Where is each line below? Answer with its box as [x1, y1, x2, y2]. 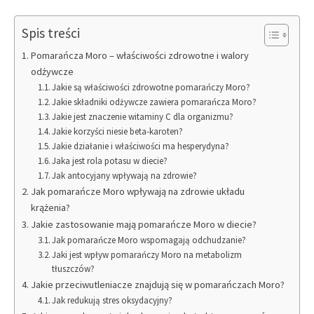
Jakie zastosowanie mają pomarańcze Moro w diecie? [30, 218, 257, 231]
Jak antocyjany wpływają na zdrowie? [52, 170, 198, 182]
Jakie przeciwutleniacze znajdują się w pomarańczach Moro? [30, 278, 285, 292]
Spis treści [22, 24, 80, 41]
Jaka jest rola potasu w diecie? [52, 155, 168, 168]
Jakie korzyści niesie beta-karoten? [52, 125, 184, 138]
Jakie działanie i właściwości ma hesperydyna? [52, 140, 230, 153]
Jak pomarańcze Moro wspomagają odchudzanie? [52, 234, 247, 247]
